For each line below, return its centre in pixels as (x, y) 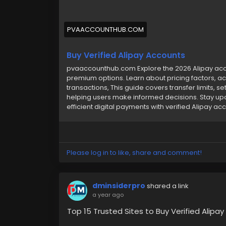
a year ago (108, 195)
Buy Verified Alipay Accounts (126, 55)
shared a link (168, 186)
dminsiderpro (119, 186)
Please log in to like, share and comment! (134, 153)
